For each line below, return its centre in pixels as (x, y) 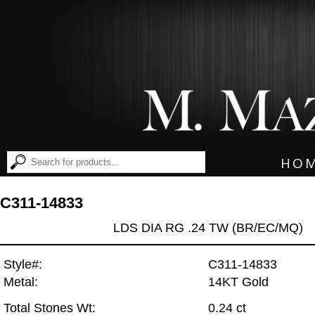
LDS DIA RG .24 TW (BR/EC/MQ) (208, 227)
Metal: (21, 282)
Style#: (23, 265)
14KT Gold (238, 282)
